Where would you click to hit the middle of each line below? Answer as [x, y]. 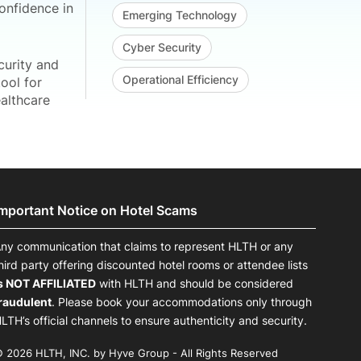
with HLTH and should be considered [195, 284]
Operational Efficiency [180, 80]
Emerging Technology [180, 15]
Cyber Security [162, 48]
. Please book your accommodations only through [182, 302]
